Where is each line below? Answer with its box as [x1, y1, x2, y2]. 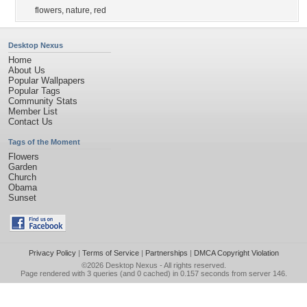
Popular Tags [8, 86, 60, 96]
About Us [8, 65, 45, 75]
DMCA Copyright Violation [193, 249, 279, 257]
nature [66, 5, 90, 15]
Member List [8, 106, 58, 116]
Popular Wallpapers [8, 75, 85, 86]
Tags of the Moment [8, 138, 80, 146]
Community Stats [8, 96, 77, 106]
